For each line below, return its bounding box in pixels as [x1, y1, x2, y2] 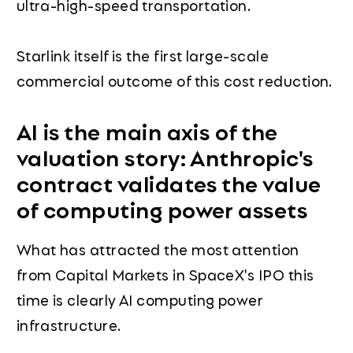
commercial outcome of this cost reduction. [16, 69, 333, 91]
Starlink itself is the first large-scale [16, 43, 269, 66]
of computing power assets [16, 191, 308, 225]
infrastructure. [16, 314, 121, 336]
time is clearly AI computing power [16, 288, 264, 311]
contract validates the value [16, 165, 321, 199]
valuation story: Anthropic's [16, 139, 314, 173]
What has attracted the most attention [16, 238, 299, 261]
